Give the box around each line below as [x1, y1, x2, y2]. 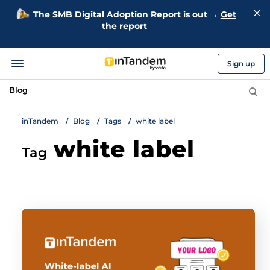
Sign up [227, 58, 255, 68]
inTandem [21, 116, 58, 125]
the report [102, 20, 147, 31]
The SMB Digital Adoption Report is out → [33, 9, 221, 20]
